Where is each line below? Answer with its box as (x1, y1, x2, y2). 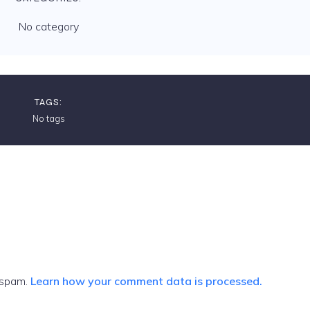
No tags (32, 113, 65, 124)
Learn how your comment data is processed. (30, 273, 262, 288)
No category (18, 19, 79, 33)
